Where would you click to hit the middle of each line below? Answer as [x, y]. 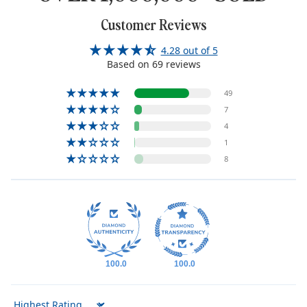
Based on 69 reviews [153, 64]
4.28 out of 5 [189, 50]
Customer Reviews [153, 24]
